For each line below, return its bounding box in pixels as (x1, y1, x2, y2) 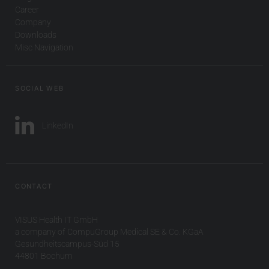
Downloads (15, 29, 57, 40)
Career (15, 4, 40, 14)
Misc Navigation (15, 42, 74, 52)
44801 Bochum (15, 250, 73, 261)
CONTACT (15, 181, 53, 190)
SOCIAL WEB (15, 84, 64, 93)
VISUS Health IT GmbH (15, 214, 98, 225)
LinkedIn (41, 120, 73, 130)
